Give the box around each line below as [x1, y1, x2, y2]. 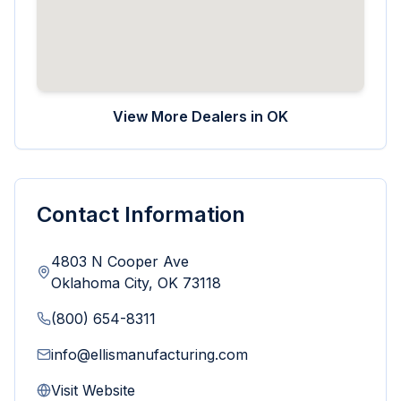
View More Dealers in [113, 107, 267, 125]
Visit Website [51, 381, 135, 399]
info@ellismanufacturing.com [51, 346, 248, 363]
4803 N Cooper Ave [51, 252, 189, 270]
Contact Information [37, 201, 245, 227]
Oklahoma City [51, 274, 149, 292]
